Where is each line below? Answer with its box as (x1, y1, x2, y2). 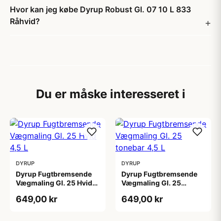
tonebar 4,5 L (121, 187, 166, 196)
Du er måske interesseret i (36, 87, 185, 101)
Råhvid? (10, 16, 40, 26)
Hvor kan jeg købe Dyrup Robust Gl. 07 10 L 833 (10, 4, 191, 14)
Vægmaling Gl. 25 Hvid (16, 179, 92, 187)
